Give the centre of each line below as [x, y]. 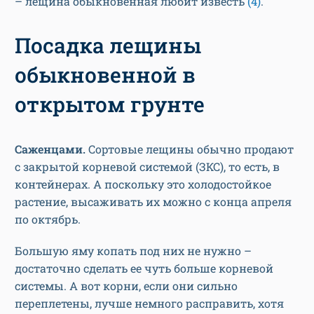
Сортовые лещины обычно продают [190, 149]
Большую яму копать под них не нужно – [133, 250]
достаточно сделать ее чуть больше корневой [144, 268]
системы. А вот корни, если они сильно [126, 285]
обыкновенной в [105, 74]
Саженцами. [50, 149]
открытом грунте [110, 104]
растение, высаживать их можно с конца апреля [153, 201]
